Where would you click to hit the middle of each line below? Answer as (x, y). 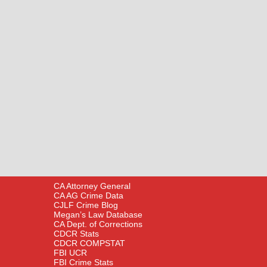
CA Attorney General (92, 186)
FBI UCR (71, 253)
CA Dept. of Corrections (98, 224)
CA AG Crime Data (89, 195)
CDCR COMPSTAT (90, 243)
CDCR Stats (77, 234)
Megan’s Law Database (98, 215)
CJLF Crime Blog (86, 205)
